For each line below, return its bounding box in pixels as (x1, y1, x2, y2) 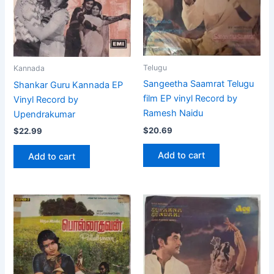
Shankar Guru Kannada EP (13, 79, 124, 91)
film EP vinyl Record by (143, 93, 237, 105)
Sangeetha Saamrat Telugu (143, 78, 254, 90)
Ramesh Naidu (143, 108, 203, 119)
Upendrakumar (13, 108, 76, 120)
